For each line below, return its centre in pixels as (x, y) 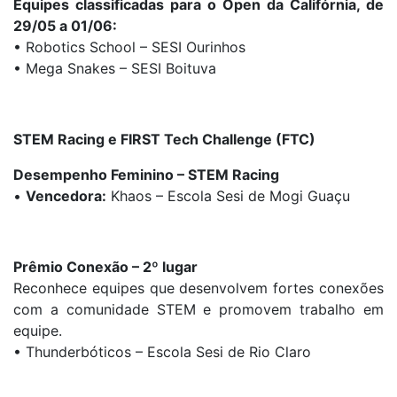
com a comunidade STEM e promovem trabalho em (198, 310)
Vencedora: (66, 196)
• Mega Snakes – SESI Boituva (115, 69)
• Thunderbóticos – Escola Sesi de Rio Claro (162, 352)
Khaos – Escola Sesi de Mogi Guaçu (228, 196)
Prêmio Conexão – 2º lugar (105, 267)
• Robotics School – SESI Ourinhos (129, 47)
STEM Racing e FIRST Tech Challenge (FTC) (164, 140)
